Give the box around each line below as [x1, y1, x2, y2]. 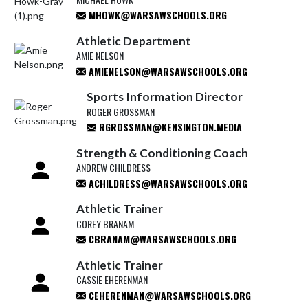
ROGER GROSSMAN [87, 104, 155, 119]
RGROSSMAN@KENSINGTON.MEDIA [96, 120, 242, 134]
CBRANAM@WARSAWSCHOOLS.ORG [85, 232, 236, 246]
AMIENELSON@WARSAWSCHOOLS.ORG [85, 63, 247, 78]
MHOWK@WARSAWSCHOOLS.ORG [85, 8, 227, 22]
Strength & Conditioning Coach [76, 145, 248, 160]
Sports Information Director [87, 89, 243, 104]
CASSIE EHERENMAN [76, 272, 148, 287]
